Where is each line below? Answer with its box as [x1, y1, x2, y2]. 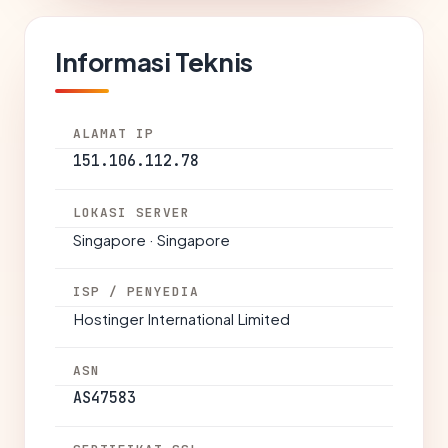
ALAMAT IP [73, 125, 155, 142]
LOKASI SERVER [73, 204, 191, 221]
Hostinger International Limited [73, 309, 290, 328]
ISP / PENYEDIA [73, 283, 200, 300]
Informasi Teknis [55, 45, 253, 78]
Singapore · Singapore [73, 230, 230, 249]
